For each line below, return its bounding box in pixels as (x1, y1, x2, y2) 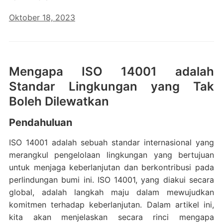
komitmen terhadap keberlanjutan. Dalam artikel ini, (8, 200, 215, 210)
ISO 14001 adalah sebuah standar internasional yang (8, 137, 215, 147)
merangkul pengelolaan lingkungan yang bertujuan (8, 150, 215, 160)
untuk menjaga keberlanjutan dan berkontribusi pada (8, 162, 215, 172)
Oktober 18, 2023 (8, 12, 75, 22)
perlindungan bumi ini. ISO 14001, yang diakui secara (8, 175, 215, 185)
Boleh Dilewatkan (8, 94, 109, 109)
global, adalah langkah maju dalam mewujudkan (8, 187, 215, 197)
